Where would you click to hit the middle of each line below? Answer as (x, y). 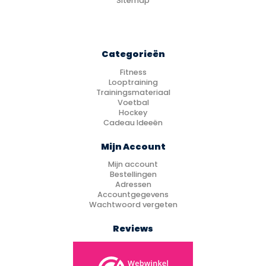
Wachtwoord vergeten (133, 205)
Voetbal (133, 102)
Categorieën (133, 54)
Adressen (133, 185)
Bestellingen (133, 175)
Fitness (133, 72)
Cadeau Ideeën (133, 122)
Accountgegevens (133, 195)
